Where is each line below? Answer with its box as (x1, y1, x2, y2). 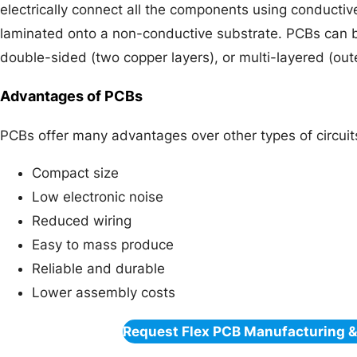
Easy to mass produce (32, 237, 174, 253)
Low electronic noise (32, 189, 163, 206)
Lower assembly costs (32, 284, 175, 301)
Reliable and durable (32, 261, 165, 277)
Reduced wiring (32, 213, 131, 229)
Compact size (32, 165, 119, 182)
